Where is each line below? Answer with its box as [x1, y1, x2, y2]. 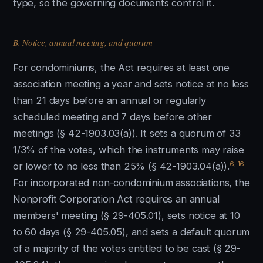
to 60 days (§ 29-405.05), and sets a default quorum [13, 226, 250, 238]
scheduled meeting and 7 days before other [13, 111, 213, 123]
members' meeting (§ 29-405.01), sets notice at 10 [13, 210, 240, 221]
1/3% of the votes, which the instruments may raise [13, 144, 244, 156]
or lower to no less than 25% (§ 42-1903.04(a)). [13, 160, 230, 172]
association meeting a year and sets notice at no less [13, 78, 249, 90]
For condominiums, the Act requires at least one [13, 62, 230, 73]
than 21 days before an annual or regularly [13, 95, 206, 106]
